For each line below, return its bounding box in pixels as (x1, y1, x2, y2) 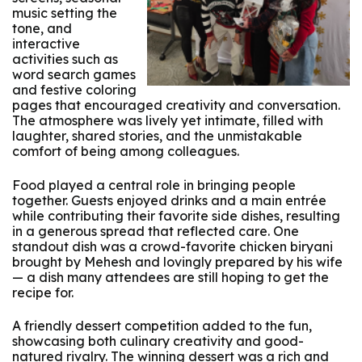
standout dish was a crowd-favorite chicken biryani (12, 238, 333, 255)
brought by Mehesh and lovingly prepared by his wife (12, 253, 343, 270)
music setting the (12, 5, 117, 22)
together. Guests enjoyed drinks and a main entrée (12, 192, 326, 208)
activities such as (12, 51, 118, 68)
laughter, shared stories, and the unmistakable (12, 128, 302, 145)
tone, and (12, 20, 72, 37)
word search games (12, 66, 136, 83)
